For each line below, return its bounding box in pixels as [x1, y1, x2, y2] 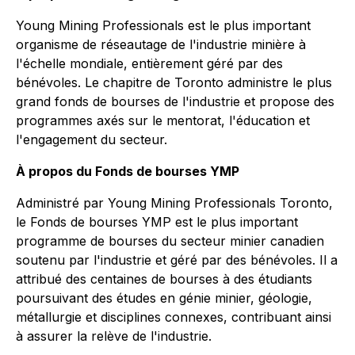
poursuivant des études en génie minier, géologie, [16, 290, 312, 306]
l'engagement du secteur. [16, 132, 167, 147]
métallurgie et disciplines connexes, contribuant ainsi [16, 309, 331, 325]
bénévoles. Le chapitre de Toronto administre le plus [16, 74, 332, 90]
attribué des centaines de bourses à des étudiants [16, 271, 312, 287]
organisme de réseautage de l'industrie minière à [16, 36, 306, 52]
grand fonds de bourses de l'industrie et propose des [16, 94, 334, 109]
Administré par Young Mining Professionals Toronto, [16, 195, 333, 211]
